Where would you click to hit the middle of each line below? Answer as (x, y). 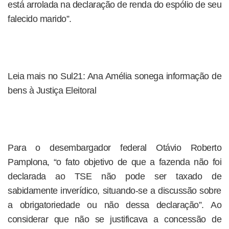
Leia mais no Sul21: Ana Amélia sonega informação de (114, 76)
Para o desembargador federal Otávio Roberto (114, 148)
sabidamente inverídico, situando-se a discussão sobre (114, 191)
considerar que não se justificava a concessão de (114, 219)
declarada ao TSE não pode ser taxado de (114, 176)
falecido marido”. (40, 19)
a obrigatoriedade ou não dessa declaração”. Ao (114, 205)
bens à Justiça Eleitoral (52, 90)
